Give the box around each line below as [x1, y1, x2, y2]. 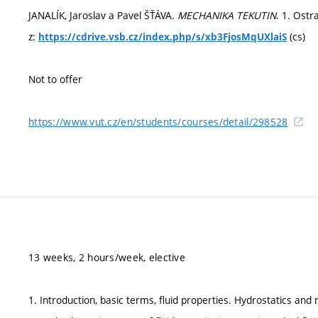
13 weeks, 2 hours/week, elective [28, 251, 185, 264]
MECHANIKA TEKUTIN [177, 9, 276, 22]
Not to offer [28, 72, 82, 86]
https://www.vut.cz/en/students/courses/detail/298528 [28, 115, 288, 128]
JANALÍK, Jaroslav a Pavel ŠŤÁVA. [28, 9, 177, 22]
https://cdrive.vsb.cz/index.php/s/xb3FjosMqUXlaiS [38, 31, 287, 43]
